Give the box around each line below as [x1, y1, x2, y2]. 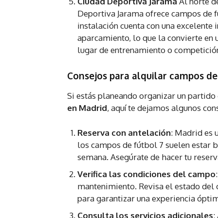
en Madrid [67, 103, 107, 113]
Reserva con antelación [77, 127, 171, 138]
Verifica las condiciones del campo [77, 169, 216, 180]
